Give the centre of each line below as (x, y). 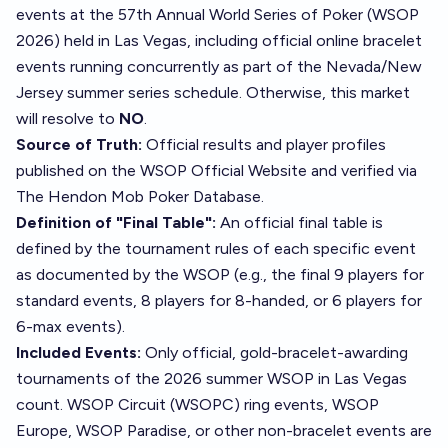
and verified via (362, 170)
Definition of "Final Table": (116, 222)
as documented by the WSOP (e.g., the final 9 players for (220, 274)
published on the (78, 170)
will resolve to (67, 118)
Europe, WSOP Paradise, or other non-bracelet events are (224, 430)
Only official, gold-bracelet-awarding (274, 352)
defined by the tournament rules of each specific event (216, 248)
